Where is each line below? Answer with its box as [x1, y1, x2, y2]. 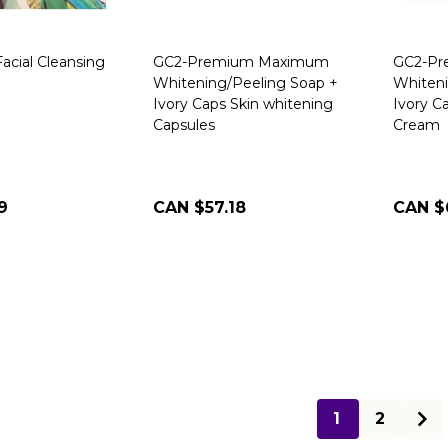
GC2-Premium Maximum [153, 53, 329, 71]
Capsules [153, 116, 215, 134]
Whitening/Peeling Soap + [153, 74, 338, 92]
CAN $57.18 [153, 198, 246, 217]
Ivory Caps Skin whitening [153, 95, 333, 113]
